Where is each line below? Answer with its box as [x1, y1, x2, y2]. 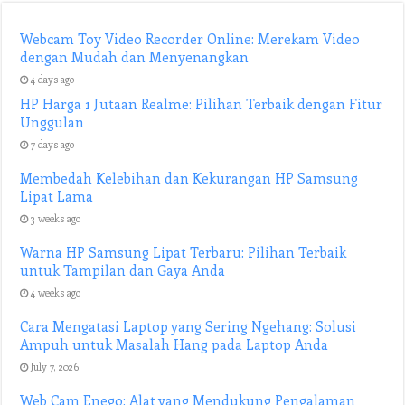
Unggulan [20, 113, 85, 131]
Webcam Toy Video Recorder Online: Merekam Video [20, 30, 361, 48]
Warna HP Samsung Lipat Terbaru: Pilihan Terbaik [20, 243, 347, 261]
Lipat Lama [20, 187, 94, 205]
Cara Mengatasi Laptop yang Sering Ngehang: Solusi [20, 317, 357, 335]
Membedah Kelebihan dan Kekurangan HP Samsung [20, 169, 359, 187]
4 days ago [31, 72, 75, 86]
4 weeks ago [31, 286, 81, 299]
